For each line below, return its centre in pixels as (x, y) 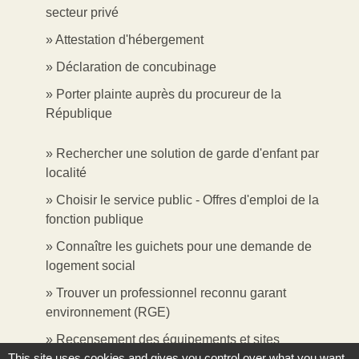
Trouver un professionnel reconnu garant (171, 292)
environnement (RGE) (108, 312)
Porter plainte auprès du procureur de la (169, 94)
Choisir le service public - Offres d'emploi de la (188, 200)
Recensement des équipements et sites (168, 339)
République (79, 113)
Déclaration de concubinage (136, 67)
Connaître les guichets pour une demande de (184, 246)
